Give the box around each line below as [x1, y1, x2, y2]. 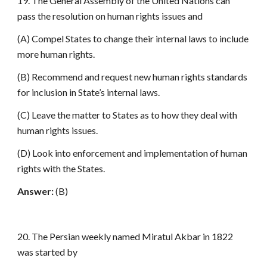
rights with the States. [17, 163, 105, 174]
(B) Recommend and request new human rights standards [17, 71, 248, 82]
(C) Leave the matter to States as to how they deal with [17, 109, 238, 120]
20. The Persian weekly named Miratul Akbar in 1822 [17, 231, 234, 242]
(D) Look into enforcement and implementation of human [17, 147, 248, 159]
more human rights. [17, 48, 95, 60]
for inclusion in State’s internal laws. [17, 86, 160, 98]
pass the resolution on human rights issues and [17, 10, 203, 21]
